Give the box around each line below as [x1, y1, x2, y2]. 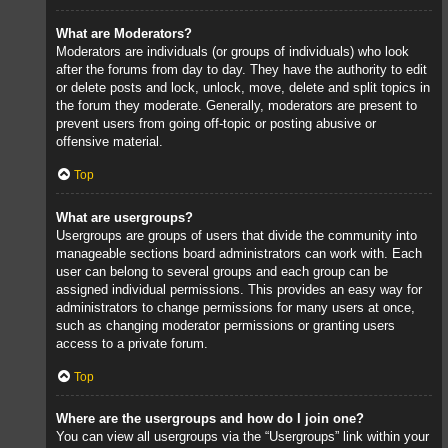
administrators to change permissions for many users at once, [56, 299, 415, 315]
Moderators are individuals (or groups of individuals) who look [56, 43, 409, 59]
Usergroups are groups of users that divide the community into [56, 227, 417, 243]
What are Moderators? [56, 25, 192, 41]
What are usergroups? [56, 209, 193, 225]
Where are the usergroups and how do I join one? [56, 411, 364, 427]
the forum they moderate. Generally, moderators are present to [56, 97, 417, 113]
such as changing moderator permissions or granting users [56, 317, 395, 333]
